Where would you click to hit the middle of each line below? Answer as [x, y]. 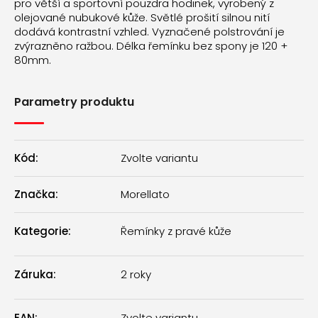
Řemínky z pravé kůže [176, 231]
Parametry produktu [74, 102]
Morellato [145, 194]
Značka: [36, 194]
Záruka [34, 274]
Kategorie [41, 231]
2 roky [136, 274]
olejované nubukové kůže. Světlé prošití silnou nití [142, 18]
